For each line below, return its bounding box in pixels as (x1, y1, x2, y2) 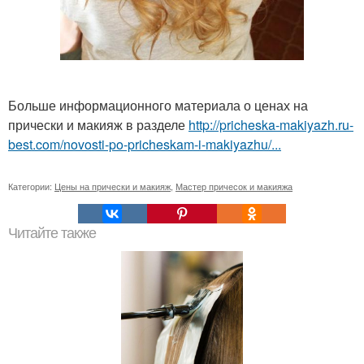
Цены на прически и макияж (54, 180, 171, 193)
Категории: (8, 180, 54, 193)
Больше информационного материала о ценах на (8, 96, 308, 115)
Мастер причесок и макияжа (175, 180, 292, 193)
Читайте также (8, 225, 96, 242)
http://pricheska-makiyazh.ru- (188, 115, 353, 135)
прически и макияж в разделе (8, 115, 188, 135)
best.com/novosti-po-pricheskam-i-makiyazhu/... (8, 135, 281, 154)
